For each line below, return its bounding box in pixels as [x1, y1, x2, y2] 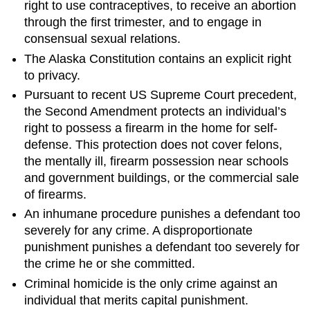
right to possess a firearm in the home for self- [24, 121, 278, 136]
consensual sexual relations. [24, 32, 181, 46]
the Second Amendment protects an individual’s [24, 104, 287, 119]
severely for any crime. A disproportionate [24, 224, 253, 238]
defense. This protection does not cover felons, [24, 138, 283, 152]
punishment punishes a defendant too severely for [24, 240, 300, 255]
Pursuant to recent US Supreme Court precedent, [24, 88, 298, 102]
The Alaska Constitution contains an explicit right [24, 51, 292, 66]
